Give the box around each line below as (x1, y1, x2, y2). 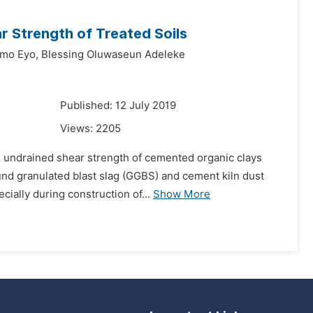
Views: (60, 122, 96, 135)
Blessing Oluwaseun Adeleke (41, 48, 185, 61)
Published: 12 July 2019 (60, 99, 176, 112)
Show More (153, 188, 210, 201)
